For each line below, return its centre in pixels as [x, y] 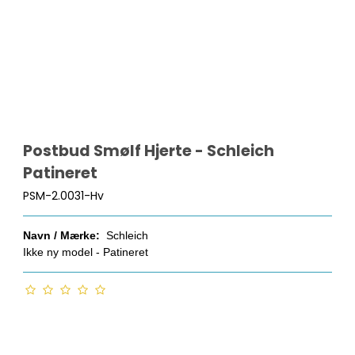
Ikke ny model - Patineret [88, 252]
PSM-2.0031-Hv [64, 196]
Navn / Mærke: [62, 236]
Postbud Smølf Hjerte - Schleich [149, 151]
